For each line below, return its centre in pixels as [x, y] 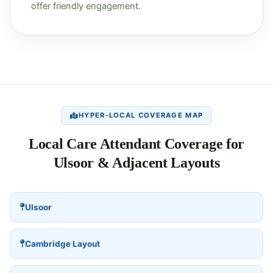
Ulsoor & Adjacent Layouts [136, 162]
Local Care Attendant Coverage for [136, 144]
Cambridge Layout [62, 243]
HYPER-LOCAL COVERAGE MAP [141, 115]
